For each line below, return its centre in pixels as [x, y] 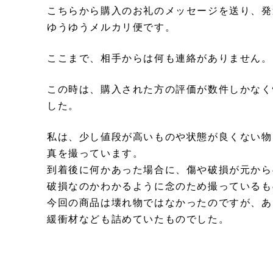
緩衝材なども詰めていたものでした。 [138, 218]
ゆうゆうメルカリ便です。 [112, 26]
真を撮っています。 [95, 152]
